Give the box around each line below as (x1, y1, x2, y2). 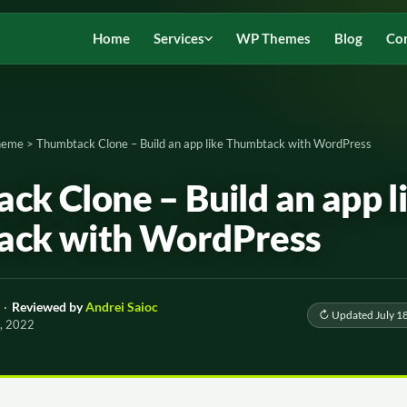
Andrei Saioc (85, 299, 158, 314)
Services (154, 30, 204, 46)
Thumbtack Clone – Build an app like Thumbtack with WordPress (36, 136, 372, 151)
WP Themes (236, 30, 311, 46)
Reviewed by (9, 299, 85, 314)
